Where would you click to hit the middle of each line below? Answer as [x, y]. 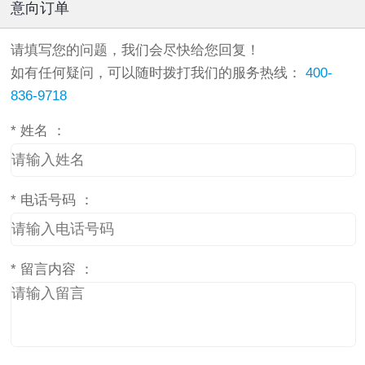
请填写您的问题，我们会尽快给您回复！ [135, 50]
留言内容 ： [55, 269]
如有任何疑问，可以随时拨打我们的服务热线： [158, 73]
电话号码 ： [55, 200]
